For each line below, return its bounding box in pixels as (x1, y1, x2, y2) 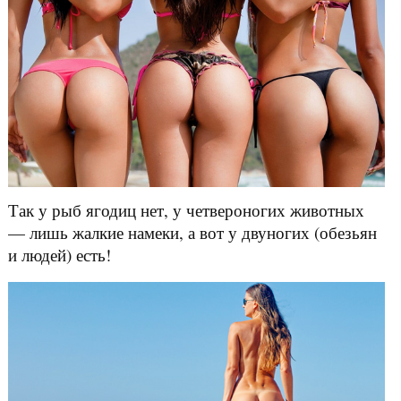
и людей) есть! (7, 243, 111, 266)
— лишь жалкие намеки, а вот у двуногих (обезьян (7, 220, 377, 243)
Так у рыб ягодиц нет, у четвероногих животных (7, 198, 364, 221)
